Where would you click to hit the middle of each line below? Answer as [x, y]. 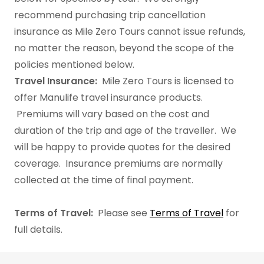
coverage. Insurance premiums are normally [118, 164]
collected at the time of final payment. [108, 180]
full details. [42, 230]
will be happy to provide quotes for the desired [122, 147]
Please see [124, 213]
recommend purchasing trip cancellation [110, 15]
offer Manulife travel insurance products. [108, 98]
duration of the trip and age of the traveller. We [125, 131]
